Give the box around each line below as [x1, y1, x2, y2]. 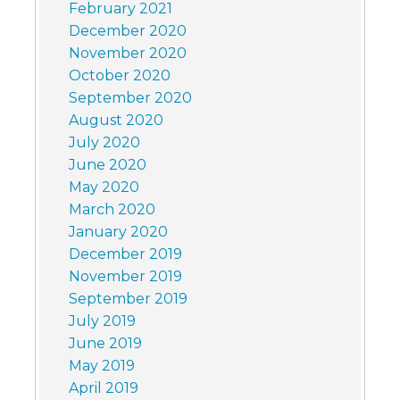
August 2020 [68, 112, 163, 129]
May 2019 [68, 357, 135, 375]
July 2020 [68, 134, 140, 152]
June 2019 [68, 335, 142, 353]
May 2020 [68, 179, 139, 196]
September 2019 [68, 290, 187, 308]
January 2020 [68, 223, 168, 241]
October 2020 [68, 67, 171, 85]
